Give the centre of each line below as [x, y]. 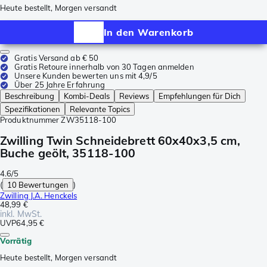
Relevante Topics [100, 109]
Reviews [134, 96]
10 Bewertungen [38, 184]
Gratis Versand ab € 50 [57, 58]
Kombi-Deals [87, 96]
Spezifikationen [32, 109]
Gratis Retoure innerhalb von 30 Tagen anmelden [104, 67]
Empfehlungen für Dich [200, 96]
